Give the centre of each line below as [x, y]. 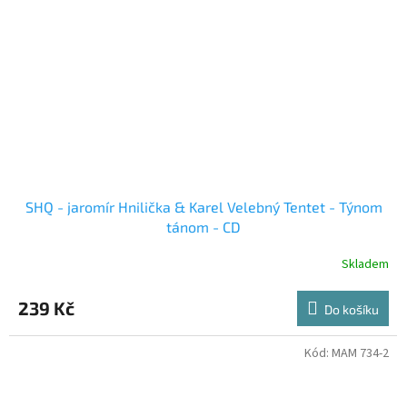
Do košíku [352, 310]
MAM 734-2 [360, 354]
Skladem [365, 264]
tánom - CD [203, 227]
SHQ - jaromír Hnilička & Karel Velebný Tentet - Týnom [203, 207]
